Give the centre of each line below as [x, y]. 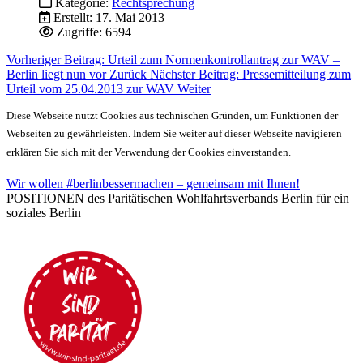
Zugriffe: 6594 [94, 32]
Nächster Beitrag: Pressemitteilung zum [250, 74]
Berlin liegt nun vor [58, 74]
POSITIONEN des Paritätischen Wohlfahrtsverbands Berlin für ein [178, 198]
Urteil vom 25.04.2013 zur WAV [92, 88]
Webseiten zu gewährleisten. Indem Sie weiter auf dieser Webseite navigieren [174, 134]
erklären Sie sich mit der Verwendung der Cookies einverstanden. [149, 152]
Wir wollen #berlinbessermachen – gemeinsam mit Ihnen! [153, 183]
